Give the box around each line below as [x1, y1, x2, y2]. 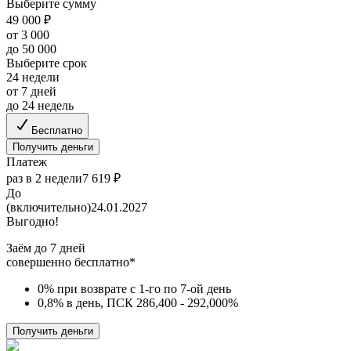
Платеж [6, 154, 47, 168]
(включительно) [6, 200, 91, 214]
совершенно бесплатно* [6, 255, 136, 269]
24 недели [6, 70, 60, 84]
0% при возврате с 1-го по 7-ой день [38, 281, 231, 295]
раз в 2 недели [6, 171, 82, 185]
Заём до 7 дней [6, 241, 89, 255]
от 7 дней [6, 84, 56, 98]
